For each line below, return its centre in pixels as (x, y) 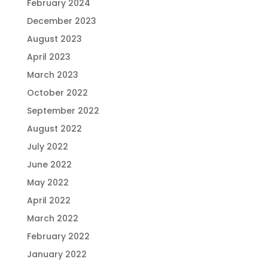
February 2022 (58, 236)
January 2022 (57, 254)
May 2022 (48, 182)
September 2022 (63, 110)
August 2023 (54, 39)
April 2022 (48, 200)
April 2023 (48, 57)
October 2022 (57, 92)
